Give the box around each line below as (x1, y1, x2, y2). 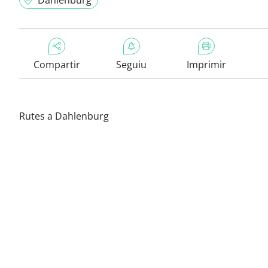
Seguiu (116, 58, 147, 71)
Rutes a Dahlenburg (19, 109, 109, 123)
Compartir (33, 58, 80, 71)
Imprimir (186, 58, 226, 71)
